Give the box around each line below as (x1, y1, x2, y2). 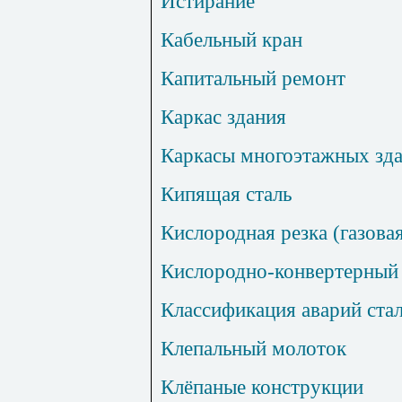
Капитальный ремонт (161, 66, 345, 91)
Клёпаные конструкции (161, 375, 363, 399)
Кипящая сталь (161, 182, 292, 206)
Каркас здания (161, 105, 286, 129)
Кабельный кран (161, 28, 302, 52)
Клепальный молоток (161, 336, 346, 361)
